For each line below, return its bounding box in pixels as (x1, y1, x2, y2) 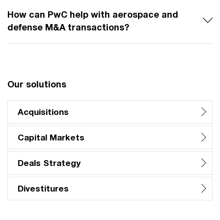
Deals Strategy (18, 157, 81, 168)
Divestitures (18, 183, 69, 193)
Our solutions (7, 78, 66, 89)
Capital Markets (18, 132, 84, 142)
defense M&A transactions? (7, 21, 129, 32)
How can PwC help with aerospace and (7, 8, 178, 20)
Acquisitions (18, 106, 69, 117)
